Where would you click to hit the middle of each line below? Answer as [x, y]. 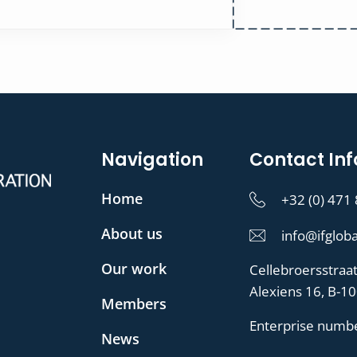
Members [134, 304]
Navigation [153, 160]
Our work [134, 269]
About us [132, 234]
